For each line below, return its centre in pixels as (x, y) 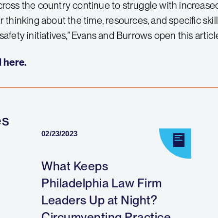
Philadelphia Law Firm (102, 183)
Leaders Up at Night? (100, 200)
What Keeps (75, 166)
